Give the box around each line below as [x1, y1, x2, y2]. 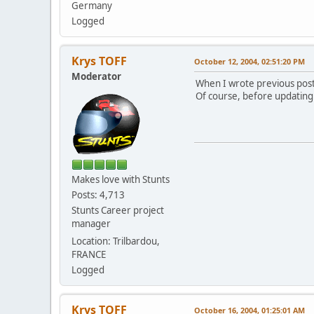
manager [71, 217, 111, 230]
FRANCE [71, 247, 106, 261]
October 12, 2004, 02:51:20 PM [194, 55, 305, 67]
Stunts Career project [71, 203, 164, 217]
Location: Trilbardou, [71, 234, 160, 247]
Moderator [71, 69, 121, 83]
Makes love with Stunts [71, 172, 170, 186]
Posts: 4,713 [71, 188, 125, 201]
